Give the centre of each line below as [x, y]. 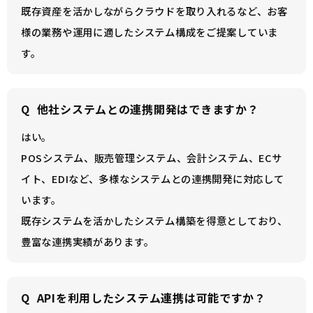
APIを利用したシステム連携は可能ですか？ [151, 298]
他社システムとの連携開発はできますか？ [148, 109]
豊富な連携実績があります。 [88, 241]
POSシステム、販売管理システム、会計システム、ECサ [152, 158]
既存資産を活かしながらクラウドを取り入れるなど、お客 [154, 11]
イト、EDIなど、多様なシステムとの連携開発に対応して [153, 179]
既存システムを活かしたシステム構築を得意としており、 [154, 220]
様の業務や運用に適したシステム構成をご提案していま [150, 32]
